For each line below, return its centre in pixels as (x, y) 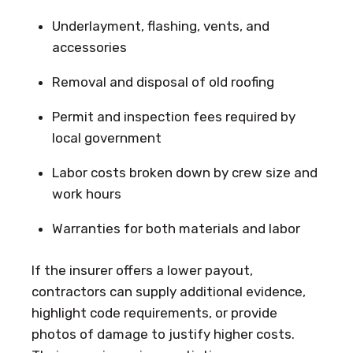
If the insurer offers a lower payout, (142, 270)
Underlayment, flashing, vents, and (160, 26)
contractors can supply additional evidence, (169, 291)
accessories (89, 48)
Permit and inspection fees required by (173, 117)
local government (106, 138)
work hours (86, 194)
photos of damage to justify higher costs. (163, 334)
